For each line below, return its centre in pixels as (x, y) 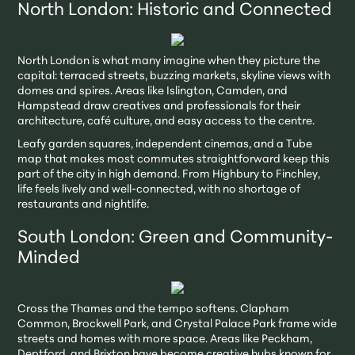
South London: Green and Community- (176, 238)
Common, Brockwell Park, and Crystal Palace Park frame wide (177, 324)
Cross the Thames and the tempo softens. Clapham (154, 309)
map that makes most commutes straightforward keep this (174, 159)
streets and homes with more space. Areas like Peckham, (165, 339)
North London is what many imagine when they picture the (169, 61)
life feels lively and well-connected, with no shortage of (159, 189)
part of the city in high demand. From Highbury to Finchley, (169, 174)
